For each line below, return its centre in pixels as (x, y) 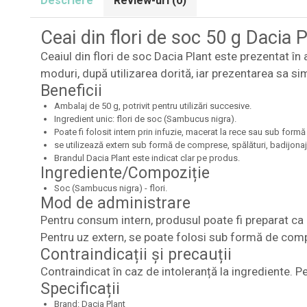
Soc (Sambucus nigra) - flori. (110, 188)
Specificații (80, 288)
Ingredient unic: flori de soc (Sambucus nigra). (145, 119)
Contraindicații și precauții (136, 254)
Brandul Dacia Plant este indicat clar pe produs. (147, 158)
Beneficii (71, 90)
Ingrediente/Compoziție (125, 173)
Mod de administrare (115, 203)
